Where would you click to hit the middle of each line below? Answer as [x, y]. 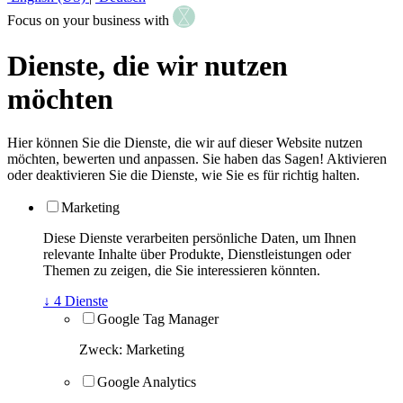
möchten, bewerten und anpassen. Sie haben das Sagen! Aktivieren [197, 158]
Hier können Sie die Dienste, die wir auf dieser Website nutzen [185, 142]
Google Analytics [147, 381]
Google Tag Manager [158, 318]
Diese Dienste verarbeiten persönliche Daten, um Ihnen [200, 237]
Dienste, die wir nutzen [148, 65]
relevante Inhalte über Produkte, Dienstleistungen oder [197, 254]
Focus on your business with [90, 21]
